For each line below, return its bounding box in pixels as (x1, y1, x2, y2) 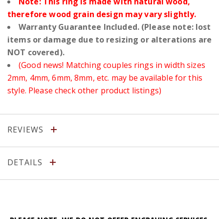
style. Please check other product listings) (7, 85, 162, 96)
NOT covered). (7, 46, 65, 58)
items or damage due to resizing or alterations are (7, 34, 212, 45)
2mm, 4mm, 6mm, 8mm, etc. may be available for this (7, 72, 203, 83)
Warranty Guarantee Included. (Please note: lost (19, 21, 211, 32)
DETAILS (7, 156, 45, 168)
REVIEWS (7, 124, 46, 135)
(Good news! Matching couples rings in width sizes (19, 59, 205, 70)
